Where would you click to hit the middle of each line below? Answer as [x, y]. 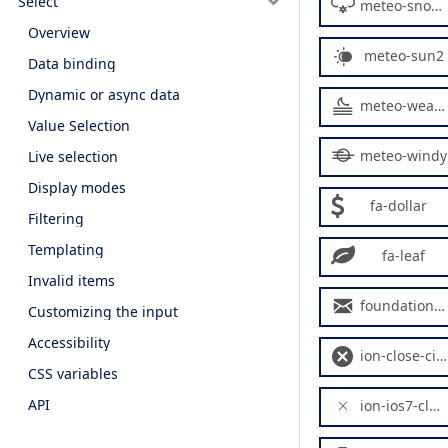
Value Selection [79, 125]
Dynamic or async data [104, 94]
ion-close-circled [398, 355]
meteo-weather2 [397, 105]
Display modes [77, 187]
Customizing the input [103, 311]
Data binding [72, 63]
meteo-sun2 [403, 55]
